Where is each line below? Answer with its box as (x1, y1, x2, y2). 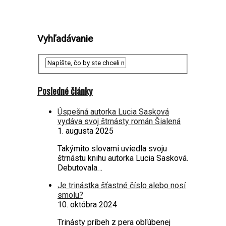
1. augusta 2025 (58, 126, 114, 136)
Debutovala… (58, 162, 102, 173)
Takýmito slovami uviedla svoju (58, 143, 167, 153)
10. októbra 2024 (58, 199, 117, 209)
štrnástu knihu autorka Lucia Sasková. (58, 153, 188, 163)
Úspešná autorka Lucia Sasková (58, 106, 169, 117)
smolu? (58, 190, 83, 200)
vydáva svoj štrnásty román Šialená (58, 116, 181, 126)
